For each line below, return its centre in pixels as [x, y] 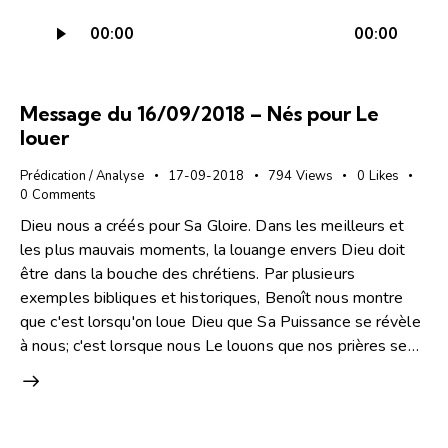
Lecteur [66, 15]
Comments [63, 194]
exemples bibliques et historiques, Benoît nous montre [212, 298]
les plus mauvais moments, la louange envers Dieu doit [213, 250]
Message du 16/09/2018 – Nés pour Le [199, 113]
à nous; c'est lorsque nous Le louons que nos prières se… [219, 346]
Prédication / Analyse [82, 175]
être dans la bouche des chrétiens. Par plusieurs [187, 274]
